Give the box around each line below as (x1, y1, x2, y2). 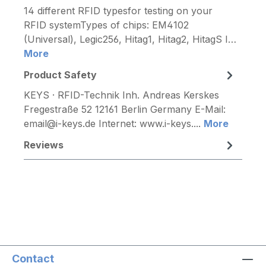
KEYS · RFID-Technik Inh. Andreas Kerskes (24, 88, 219, 101)
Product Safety (24, 68, 97, 81)
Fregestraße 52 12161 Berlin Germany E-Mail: (24, 103, 226, 115)
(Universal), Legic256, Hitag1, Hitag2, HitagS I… (24, 33, 236, 45)
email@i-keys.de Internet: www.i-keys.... (24, 117, 204, 129)
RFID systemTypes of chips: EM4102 (24, 18, 189, 31)
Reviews (24, 138, 64, 151)
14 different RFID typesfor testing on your (24, 4, 213, 17)
